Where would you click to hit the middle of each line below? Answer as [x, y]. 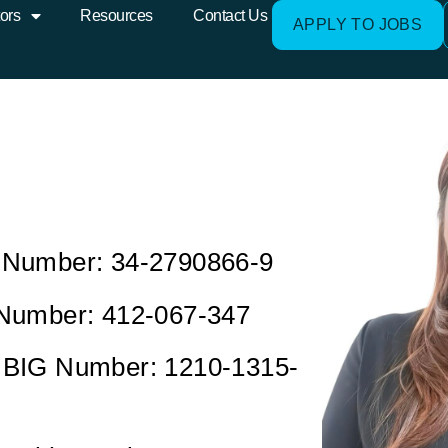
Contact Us [230, 15]
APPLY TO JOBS [357, 24]
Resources [117, 15]
